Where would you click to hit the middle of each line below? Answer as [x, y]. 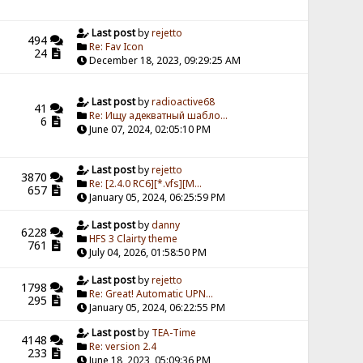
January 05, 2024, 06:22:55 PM [156, 308]
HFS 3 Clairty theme [134, 239]
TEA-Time [174, 333]
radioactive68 [184, 102]
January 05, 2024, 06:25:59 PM [156, 198]
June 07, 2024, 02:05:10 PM [149, 130]
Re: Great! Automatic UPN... [152, 294]
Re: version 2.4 [123, 347]
